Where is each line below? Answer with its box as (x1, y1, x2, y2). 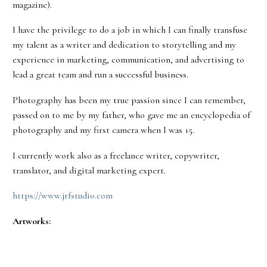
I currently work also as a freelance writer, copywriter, (13, 149, 219, 162)
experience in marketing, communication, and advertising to (13, 54, 244, 66)
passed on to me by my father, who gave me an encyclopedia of (13, 108, 250, 121)
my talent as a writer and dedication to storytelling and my (13, 39, 236, 51)
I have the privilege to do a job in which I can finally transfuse (13, 24, 247, 36)
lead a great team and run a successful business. (13, 69, 188, 81)
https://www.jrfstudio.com (13, 190, 113, 202)
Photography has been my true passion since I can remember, (13, 94, 246, 106)
